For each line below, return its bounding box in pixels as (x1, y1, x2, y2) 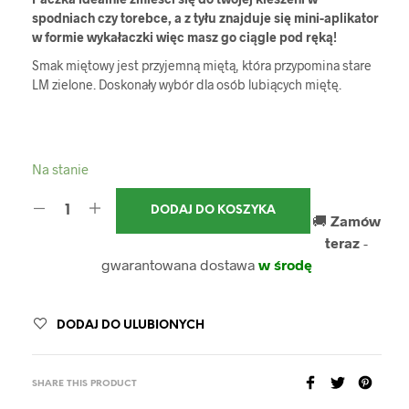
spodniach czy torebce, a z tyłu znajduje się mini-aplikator (32, 9, 379, 26)
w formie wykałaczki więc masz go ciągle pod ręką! (32, 28, 337, 45)
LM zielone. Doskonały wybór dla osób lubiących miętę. (32, 76, 341, 92)
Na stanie (32, 160, 89, 177)
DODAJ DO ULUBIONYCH (57, 319, 204, 331)
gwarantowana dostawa (101, 255, 258, 273)
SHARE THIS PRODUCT (32, 378, 137, 389)
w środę (258, 255, 312, 273)
